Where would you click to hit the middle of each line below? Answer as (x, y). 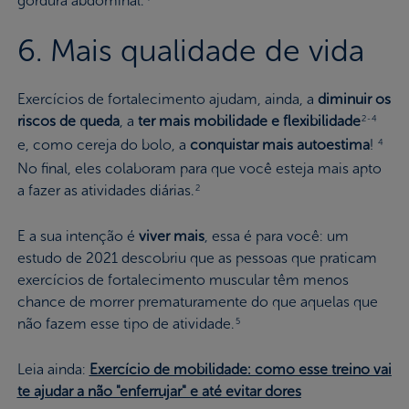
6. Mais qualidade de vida (190, 50)
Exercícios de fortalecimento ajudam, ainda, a (167, 99)
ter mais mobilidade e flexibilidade (249, 121)
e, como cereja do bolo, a (103, 144)
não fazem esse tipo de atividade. (126, 323)
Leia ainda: (53, 369)
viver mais (171, 236)
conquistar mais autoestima (279, 144)
